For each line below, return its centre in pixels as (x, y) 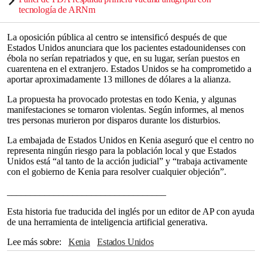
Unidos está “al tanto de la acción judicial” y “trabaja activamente (127, 161)
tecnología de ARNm (57, 10)
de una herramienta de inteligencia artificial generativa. (107, 222)
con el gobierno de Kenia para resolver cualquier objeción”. (117, 172)
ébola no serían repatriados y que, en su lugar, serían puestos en (123, 58)
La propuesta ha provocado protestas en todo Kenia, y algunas (122, 99)
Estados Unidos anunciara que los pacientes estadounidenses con (126, 48)
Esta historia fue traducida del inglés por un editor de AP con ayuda (131, 211)
